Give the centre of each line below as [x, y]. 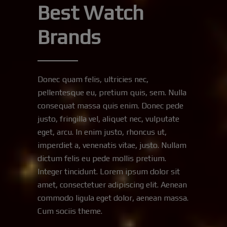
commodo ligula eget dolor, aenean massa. [113, 198]
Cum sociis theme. [70, 211]
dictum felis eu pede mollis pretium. [102, 159]
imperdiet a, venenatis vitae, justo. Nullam [112, 145]
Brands [69, 37]
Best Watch [91, 13]
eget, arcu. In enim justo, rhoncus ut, [102, 132]
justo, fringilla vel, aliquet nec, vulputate [108, 119]
